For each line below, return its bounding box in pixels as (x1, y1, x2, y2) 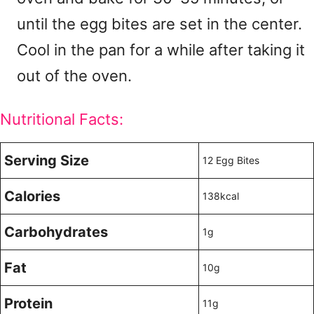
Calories (4, 188, 60, 205)
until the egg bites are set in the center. (17, 15, 302, 33)
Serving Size (4, 152, 89, 169)
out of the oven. (17, 67, 132, 85)
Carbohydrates (4, 224, 108, 240)
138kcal (203, 190, 239, 202)
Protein (4, 295, 53, 312)
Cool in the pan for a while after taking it (17, 41, 305, 59)
